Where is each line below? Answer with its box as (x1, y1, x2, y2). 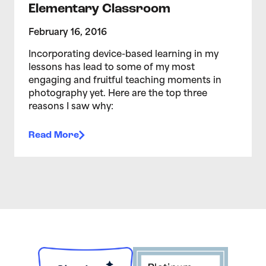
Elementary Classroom (28, 2, 170, 16)
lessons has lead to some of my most (28, 63, 195, 72)
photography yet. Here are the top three (28, 89, 207, 99)
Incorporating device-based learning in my (28, 50, 218, 59)
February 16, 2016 (28, 28, 107, 37)
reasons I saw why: (28, 102, 113, 112)
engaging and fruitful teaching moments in (28, 76, 221, 85)
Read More (28, 130, 79, 140)
